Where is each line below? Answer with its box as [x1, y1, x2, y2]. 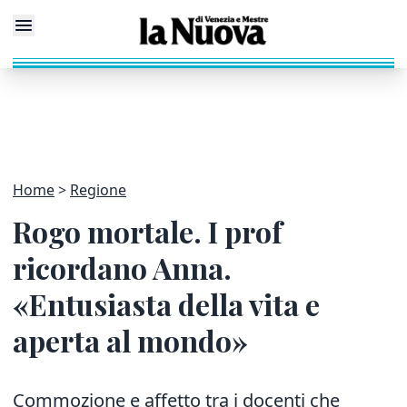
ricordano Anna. [13, 248, 232, 287]
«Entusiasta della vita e [13, 284, 320, 323]
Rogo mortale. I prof [13, 212, 283, 251]
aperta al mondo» [13, 321, 248, 360]
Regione [70, 180, 126, 200]
